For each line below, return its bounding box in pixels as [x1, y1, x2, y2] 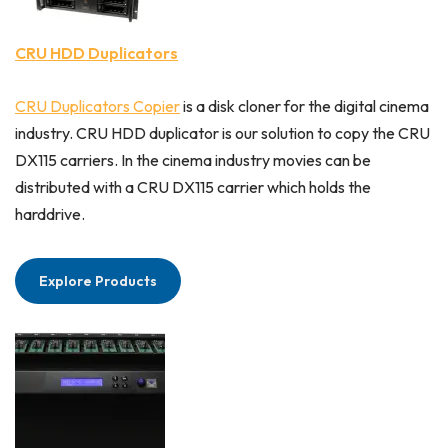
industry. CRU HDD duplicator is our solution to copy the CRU [15, 123, 430, 144]
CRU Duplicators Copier [15, 96, 180, 117]
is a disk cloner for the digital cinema [180, 96, 429, 117]
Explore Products [39, 272, 157, 291]
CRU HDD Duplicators [15, 43, 178, 64]
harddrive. [15, 204, 85, 225]
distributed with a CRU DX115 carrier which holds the [15, 177, 371, 198]
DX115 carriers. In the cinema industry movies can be [15, 150, 371, 171]
